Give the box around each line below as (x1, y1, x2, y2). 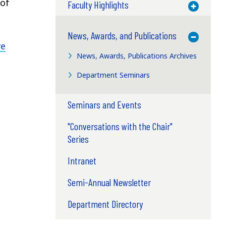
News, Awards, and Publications (67, 29, 177, 41)
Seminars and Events (67, 98, 141, 110)
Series (67, 132, 89, 145)
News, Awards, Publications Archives (77, 50, 197, 61)
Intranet (67, 154, 96, 166)
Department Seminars (77, 70, 150, 80)
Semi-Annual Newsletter (67, 176, 151, 188)
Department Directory (67, 197, 143, 210)
